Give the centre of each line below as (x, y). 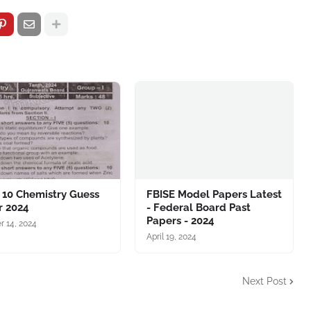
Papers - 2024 (180, 221)
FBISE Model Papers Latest (214, 194)
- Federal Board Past (198, 208)
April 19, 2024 (171, 237)
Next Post (264, 281)
